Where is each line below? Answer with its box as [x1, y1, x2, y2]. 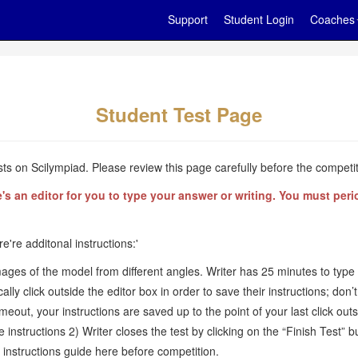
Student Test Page [96, 101, 262, 128]
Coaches [310, 11, 355, 27]
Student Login [224, 11, 294, 27]
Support [168, 11, 208, 27]
